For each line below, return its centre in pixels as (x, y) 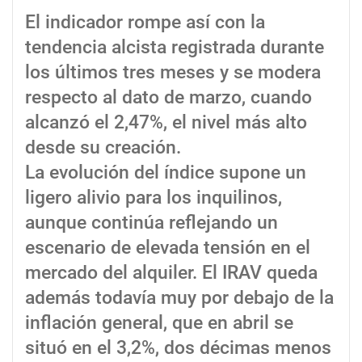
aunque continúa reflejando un (152, 223)
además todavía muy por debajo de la (179, 298)
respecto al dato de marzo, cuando (168, 98)
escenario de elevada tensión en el (168, 248)
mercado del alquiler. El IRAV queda (171, 273)
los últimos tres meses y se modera (173, 73)
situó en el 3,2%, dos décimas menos (178, 348)
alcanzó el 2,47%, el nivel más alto (166, 123)
